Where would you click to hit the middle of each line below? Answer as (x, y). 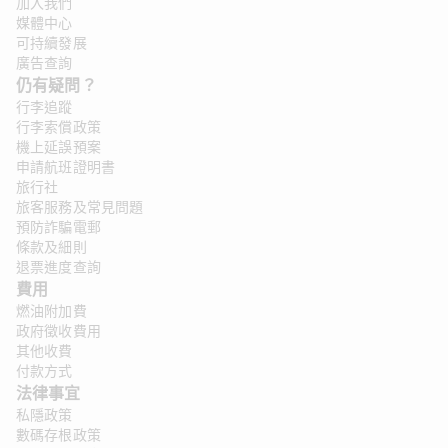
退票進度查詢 (58, 267)
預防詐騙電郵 (58, 227)
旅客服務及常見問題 (80, 207)
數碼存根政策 (58, 435)
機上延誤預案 (58, 147)
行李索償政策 (58, 127)
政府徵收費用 (58, 331)
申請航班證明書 (66, 167)
